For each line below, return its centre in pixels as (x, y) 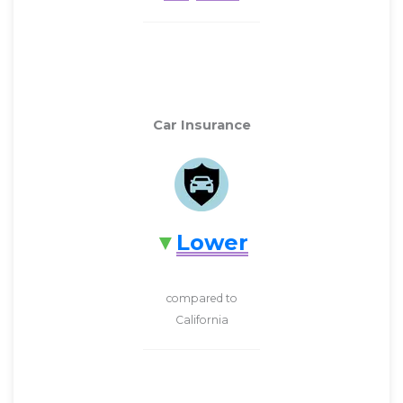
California (201, 320)
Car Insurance (201, 125)
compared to (201, 299)
